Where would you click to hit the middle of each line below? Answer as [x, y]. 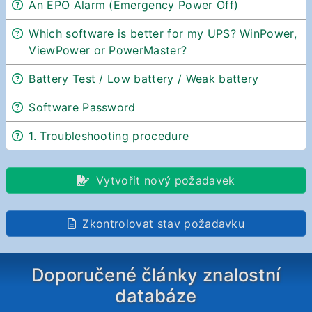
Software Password [82, 108]
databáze [156, 296]
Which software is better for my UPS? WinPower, [163, 34]
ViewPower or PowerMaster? [108, 50]
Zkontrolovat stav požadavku [162, 224]
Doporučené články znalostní [156, 275]
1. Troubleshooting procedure [109, 136]
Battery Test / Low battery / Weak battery [144, 79]
